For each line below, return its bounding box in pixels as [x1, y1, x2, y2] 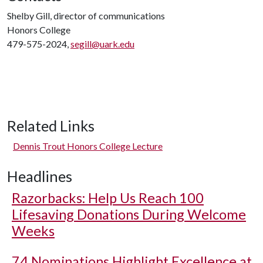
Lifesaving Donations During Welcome [12, 206, 246, 222]
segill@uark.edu [70, 38, 134, 49]
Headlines [7, 167, 72, 185]
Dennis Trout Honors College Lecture [13, 140, 163, 151]
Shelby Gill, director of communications [7, 10, 165, 21]
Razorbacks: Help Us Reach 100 [12, 190, 204, 206]
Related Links [7, 117, 95, 134]
